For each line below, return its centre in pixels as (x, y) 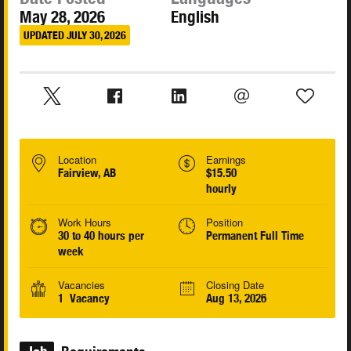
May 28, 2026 (62, 17)
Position (224, 223)
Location (77, 160)
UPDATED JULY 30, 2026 (75, 35)
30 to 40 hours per (101, 236)
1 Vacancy (84, 299)
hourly (221, 189)
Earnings (226, 160)
